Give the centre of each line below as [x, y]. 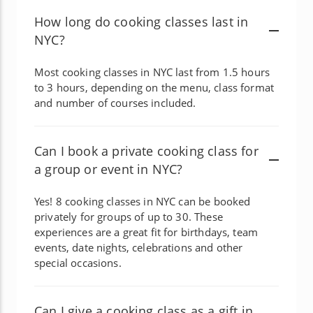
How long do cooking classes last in [141, 21]
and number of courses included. [115, 102]
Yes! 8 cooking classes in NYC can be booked [143, 201]
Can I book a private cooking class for [146, 151]
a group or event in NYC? [109, 169]
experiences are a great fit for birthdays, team [146, 232]
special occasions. [78, 262]
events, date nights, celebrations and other [139, 247]
